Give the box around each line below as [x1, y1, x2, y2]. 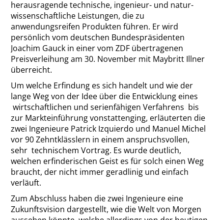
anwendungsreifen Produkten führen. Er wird [11, 21, 179, 32]
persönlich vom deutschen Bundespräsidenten [11, 32, 185, 43]
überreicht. [11, 64, 53, 75]
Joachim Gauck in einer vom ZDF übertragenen [11, 43, 184, 54]
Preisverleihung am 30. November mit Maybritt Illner [11, 54, 205, 64]
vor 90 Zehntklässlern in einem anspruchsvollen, [11, 134, 190, 145]
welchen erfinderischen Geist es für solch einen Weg [11, 156, 204, 166]
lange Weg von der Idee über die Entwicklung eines [11, 91, 198, 102]
